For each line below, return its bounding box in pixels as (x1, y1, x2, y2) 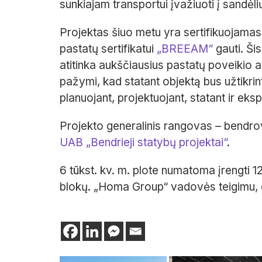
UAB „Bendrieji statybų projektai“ (60, 136, 227, 150)
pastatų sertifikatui (60, 42, 157, 56)
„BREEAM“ (157, 42, 213, 56)
